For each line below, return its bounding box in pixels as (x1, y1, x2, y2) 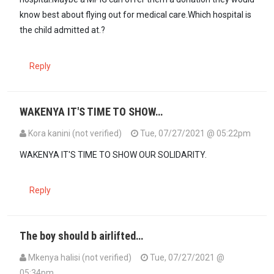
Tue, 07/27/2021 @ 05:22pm (138, 128, 251, 138)
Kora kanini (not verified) (28, 128, 122, 138)
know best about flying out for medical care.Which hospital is (20, 9, 251, 20)
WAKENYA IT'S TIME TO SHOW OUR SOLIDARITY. (20, 149, 207, 160)
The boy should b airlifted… (20, 229, 143, 243)
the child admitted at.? (20, 24, 105, 35)
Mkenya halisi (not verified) (28, 253, 131, 263)
